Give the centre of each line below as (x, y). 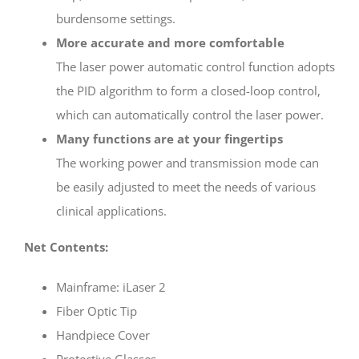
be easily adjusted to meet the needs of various (186, 187)
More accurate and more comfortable (170, 43)
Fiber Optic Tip (97, 311)
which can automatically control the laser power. (190, 115)
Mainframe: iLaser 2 (111, 287)
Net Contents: (66, 247)
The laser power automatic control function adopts (196, 67)
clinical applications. (111, 211)
